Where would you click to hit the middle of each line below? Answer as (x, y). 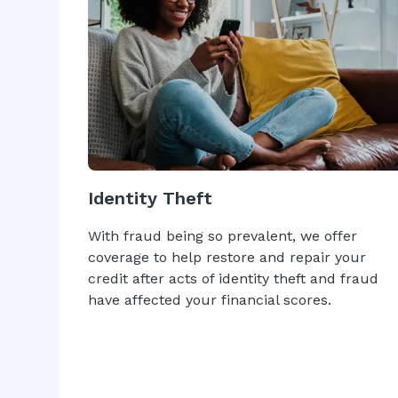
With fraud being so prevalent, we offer (223, 236)
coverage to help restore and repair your (227, 258)
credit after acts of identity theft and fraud (234, 279)
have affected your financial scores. (210, 300)
